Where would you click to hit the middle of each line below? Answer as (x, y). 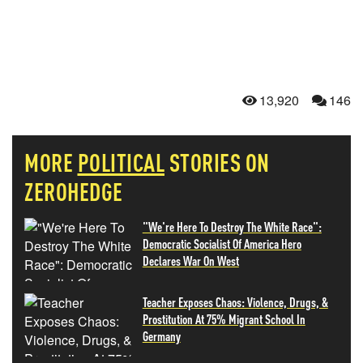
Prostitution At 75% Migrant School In (224, 319)
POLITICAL (121, 162)
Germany (161, 336)
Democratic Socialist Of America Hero (222, 243)
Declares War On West (190, 261)
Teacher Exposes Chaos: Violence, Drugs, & (235, 302)
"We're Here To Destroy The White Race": (232, 226)
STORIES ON (219, 162)
